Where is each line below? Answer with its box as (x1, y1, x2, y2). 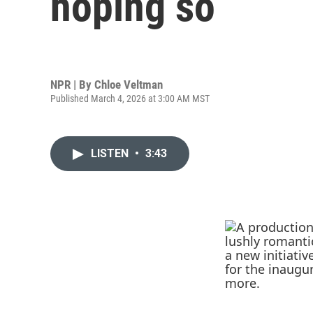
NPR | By (50, 77, 94, 92)
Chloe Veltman (94, 77, 163, 92)
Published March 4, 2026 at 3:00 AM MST (50, 92, 210, 104)
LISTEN (91, 147, 131, 160)
